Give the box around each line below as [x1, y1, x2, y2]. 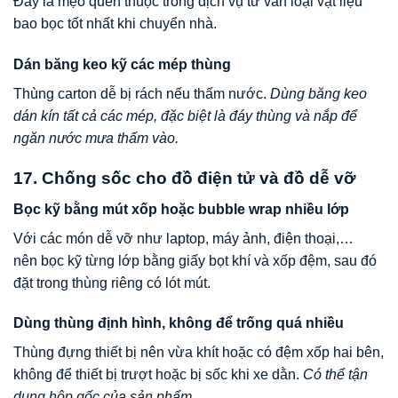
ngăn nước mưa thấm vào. [13, 131, 179, 147]
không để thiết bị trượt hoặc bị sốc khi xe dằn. [13, 367, 303, 383]
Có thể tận [303, 367, 368, 383]
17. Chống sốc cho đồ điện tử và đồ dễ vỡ [13, 168, 356, 187]
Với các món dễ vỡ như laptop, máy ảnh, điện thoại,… [13, 230, 354, 246]
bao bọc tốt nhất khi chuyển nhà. [13, 16, 217, 32]
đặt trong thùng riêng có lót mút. [13, 275, 211, 291]
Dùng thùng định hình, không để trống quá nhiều [13, 315, 344, 331]
